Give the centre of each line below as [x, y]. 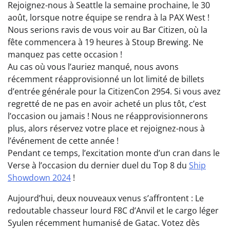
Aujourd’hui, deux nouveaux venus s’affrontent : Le [106, 198]
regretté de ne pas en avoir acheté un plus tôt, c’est [107, 104]
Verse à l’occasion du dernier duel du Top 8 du [98, 166]
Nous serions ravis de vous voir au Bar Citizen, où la [108, 30]
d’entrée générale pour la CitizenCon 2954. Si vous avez [114, 92]
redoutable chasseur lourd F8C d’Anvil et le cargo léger [113, 211]
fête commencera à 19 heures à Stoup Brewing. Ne [106, 42]
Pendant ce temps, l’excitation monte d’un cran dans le [114, 153]
